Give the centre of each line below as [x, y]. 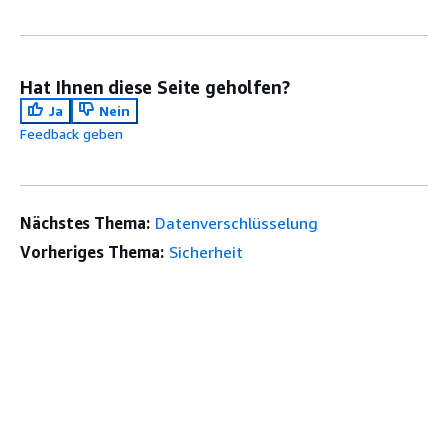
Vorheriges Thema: [92, 251]
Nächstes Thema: [85, 222]
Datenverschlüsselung [236, 222]
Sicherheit [205, 251]
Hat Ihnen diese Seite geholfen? [155, 86]
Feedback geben [71, 133]
